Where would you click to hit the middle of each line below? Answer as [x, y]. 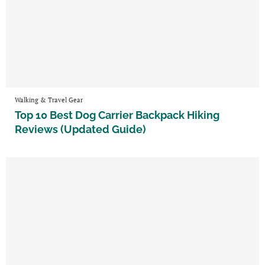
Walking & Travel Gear [49, 100]
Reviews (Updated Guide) [80, 129]
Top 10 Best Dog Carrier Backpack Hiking [117, 115]
